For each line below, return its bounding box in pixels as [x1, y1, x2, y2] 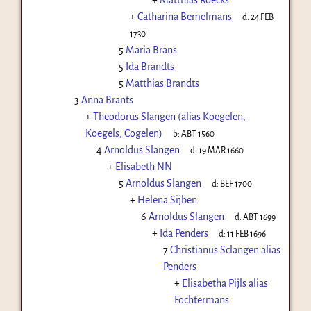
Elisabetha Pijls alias [181, 277, 268, 289]
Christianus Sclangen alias [169, 244, 280, 255]
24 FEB [251, 12, 274, 22]
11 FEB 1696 [227, 228, 267, 239]
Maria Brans [125, 44, 177, 56]
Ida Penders [159, 227, 208, 239]
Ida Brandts [125, 60, 174, 72]
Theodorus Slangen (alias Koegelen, [92, 110, 246, 122]
